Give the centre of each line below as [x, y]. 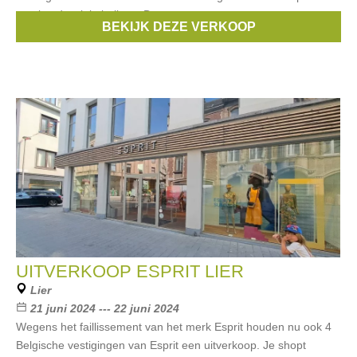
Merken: [54, 33]
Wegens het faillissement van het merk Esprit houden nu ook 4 [174, 327]
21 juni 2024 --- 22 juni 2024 [105, 308]
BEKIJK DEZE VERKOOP [178, 27]
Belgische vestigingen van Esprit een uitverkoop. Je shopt [161, 345]
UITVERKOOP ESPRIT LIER [130, 271]
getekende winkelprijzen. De [87, 14]
